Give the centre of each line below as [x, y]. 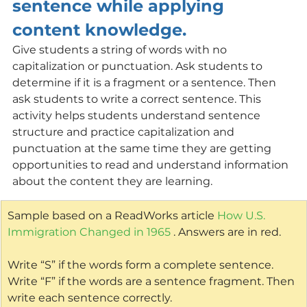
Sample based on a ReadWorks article [112, 215]
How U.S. [243, 215]
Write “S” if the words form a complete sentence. [142, 265]
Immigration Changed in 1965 [89, 232]
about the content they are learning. [114, 181]
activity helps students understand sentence [138, 115]
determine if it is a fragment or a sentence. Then [146, 82]
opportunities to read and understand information [152, 164]
